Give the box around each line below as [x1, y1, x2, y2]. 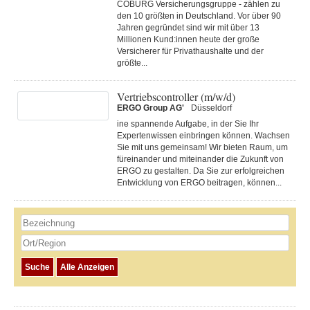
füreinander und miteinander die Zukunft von [117, 154, 284, 164]
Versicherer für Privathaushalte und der [117, 46, 264, 56]
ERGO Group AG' [117, 103, 184, 113]
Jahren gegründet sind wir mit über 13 [117, 23, 259, 33]
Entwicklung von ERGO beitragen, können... [117, 178, 282, 188]
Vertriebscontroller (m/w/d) [117, 89, 235, 104]
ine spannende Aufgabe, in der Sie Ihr [117, 119, 259, 129]
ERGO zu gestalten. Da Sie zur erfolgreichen [117, 166, 284, 176]
